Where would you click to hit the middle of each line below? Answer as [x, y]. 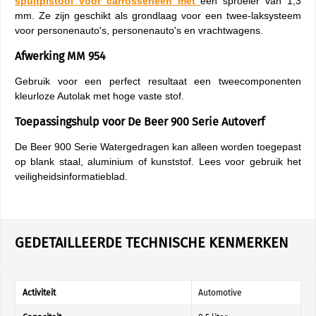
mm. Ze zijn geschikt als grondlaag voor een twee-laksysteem [158, 16]
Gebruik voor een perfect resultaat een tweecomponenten [158, 81]
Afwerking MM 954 [60, 56]
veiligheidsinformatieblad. [71, 176]
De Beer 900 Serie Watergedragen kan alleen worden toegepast [158, 147]
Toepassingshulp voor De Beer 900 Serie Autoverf [140, 122]
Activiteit [39, 293]
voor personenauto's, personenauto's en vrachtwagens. [139, 30]
